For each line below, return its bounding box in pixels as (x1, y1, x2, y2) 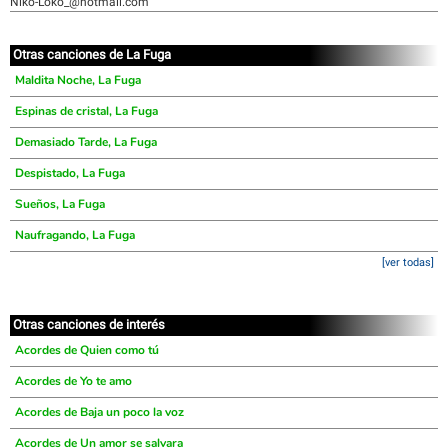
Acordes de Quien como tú (15, 342, 159, 358)
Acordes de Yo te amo (15, 373, 132, 389)
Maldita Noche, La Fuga (15, 72, 141, 88)
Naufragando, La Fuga (15, 227, 135, 243)
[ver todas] (382, 256, 434, 269)
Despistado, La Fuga (15, 165, 125, 181)
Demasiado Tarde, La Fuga (15, 134, 157, 150)
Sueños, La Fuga (15, 196, 105, 212)
